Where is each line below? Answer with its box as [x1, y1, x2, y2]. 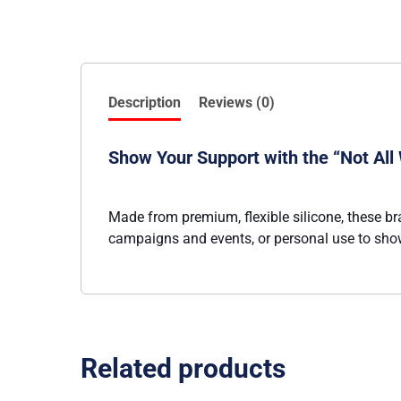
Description [108, 93, 181, 111]
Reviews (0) [199, 93, 275, 111]
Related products [81, 353, 286, 385]
